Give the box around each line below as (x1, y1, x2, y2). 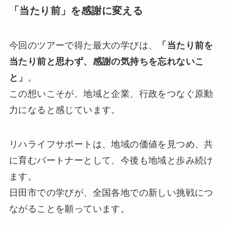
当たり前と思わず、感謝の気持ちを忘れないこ (9, 56, 204, 67)
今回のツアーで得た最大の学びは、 (9, 40, 158, 51)
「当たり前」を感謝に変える (9, 5, 143, 16)
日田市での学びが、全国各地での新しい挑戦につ (9, 188, 213, 198)
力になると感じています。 (9, 105, 121, 116)
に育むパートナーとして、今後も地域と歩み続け (9, 155, 213, 166)
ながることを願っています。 (9, 204, 130, 214)
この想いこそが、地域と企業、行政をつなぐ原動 (9, 89, 213, 99)
